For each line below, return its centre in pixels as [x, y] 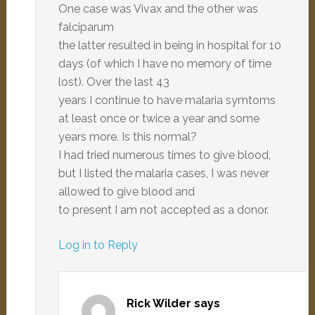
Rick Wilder [159, 303]
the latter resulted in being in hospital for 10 [169, 45]
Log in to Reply [98, 245]
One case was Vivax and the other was [158, 9]
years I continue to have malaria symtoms [167, 100]
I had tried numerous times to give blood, [164, 155]
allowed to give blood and [126, 192]
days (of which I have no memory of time [165, 64]
